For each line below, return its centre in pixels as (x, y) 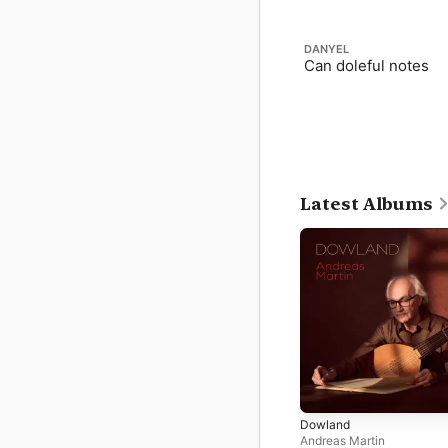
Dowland (325, 424)
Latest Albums (366, 204)
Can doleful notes (366, 65)
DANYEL (326, 49)
